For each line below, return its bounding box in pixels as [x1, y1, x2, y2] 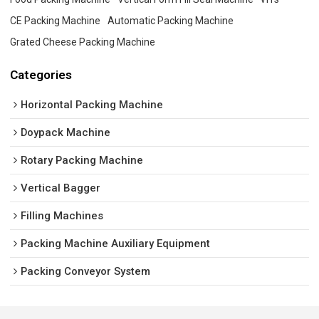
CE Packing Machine [10, 14, 101, 26]
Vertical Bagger [21, 182, 101, 195]
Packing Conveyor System [21, 265, 151, 278]
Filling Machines [21, 209, 104, 223]
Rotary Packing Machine [21, 154, 144, 167]
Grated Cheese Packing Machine [10, 36, 156, 48]
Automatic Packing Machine [108, 14, 234, 26]
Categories [10, 67, 73, 82]
